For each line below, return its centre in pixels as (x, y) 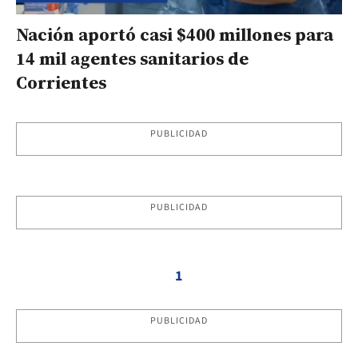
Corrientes (61, 82)
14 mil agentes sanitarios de (132, 58)
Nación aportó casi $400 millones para (175, 34)
